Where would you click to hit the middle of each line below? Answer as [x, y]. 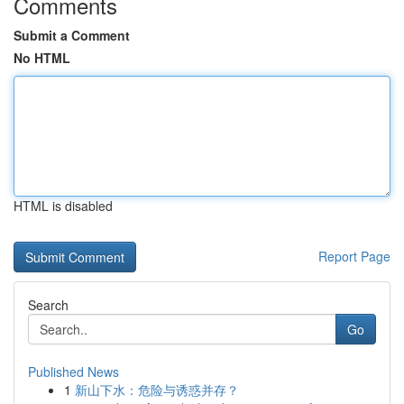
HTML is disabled [63, 206]
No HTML [42, 58]
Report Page [354, 256]
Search [48, 305]
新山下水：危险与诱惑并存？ [157, 390]
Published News [73, 372]
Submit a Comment [72, 35]
